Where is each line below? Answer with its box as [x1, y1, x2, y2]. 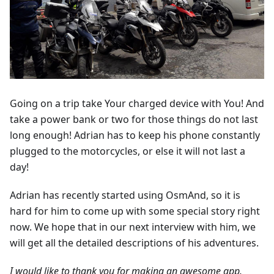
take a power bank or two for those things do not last [10, 113, 258, 127]
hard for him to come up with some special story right [10, 204, 260, 218]
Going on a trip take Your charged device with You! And [10, 97, 264, 111]
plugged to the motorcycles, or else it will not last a [10, 144, 245, 158]
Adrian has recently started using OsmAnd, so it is [10, 188, 240, 202]
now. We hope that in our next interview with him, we [10, 220, 256, 234]
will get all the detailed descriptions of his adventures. [10, 236, 259, 250]
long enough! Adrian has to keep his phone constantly [10, 128, 260, 143]
